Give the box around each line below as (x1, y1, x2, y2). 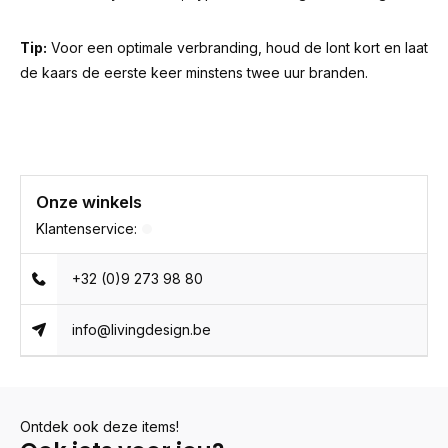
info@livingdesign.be (72, 321, 212, 338)
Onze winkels (36, 192, 142, 212)
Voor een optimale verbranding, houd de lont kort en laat (47, 39, 428, 56)
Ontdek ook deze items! (20, 418, 179, 435)
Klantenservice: (36, 220, 137, 237)
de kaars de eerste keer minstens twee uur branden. (20, 64, 368, 81)
